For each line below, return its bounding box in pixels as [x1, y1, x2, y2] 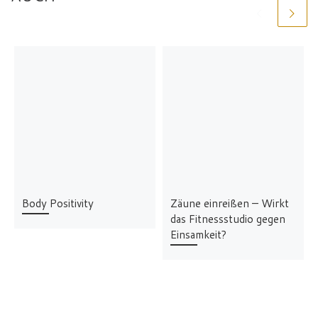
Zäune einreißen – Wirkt [170, 194, 289, 211]
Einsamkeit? [170, 226, 226, 242]
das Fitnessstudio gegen [170, 210, 285, 226]
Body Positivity [21, 194, 94, 211]
